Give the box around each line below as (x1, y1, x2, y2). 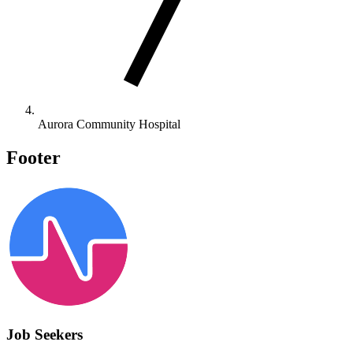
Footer (6, 147, 61, 168)
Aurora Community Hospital (38, 117, 180, 131)
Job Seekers (6, 326, 83, 344)
